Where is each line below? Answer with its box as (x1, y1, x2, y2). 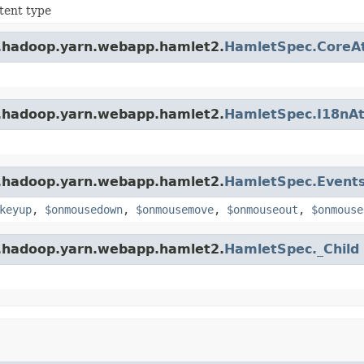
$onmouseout (227, 202, 298, 216)
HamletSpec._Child (224, 240, 359, 257)
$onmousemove (136, 202, 214, 216)
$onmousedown (45, 202, 123, 216)
